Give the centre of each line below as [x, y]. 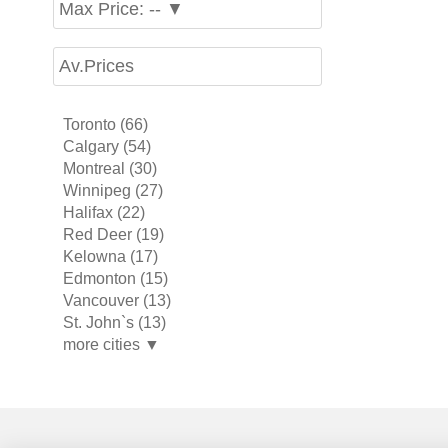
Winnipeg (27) [112, 190]
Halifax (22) [103, 212]
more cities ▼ [111, 344]
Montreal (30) [109, 168]
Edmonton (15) [115, 278]
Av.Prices [96, 66]
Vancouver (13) [116, 300]
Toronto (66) [105, 124]
